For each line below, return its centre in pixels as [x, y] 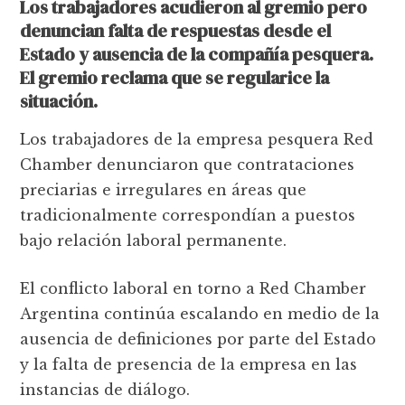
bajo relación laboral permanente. [154, 240]
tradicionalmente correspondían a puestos [188, 215]
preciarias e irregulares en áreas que [164, 189]
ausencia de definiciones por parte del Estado [198, 339]
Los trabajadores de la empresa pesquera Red [197, 139]
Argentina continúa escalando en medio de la [200, 313]
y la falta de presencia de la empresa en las [189, 364]
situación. [59, 101]
